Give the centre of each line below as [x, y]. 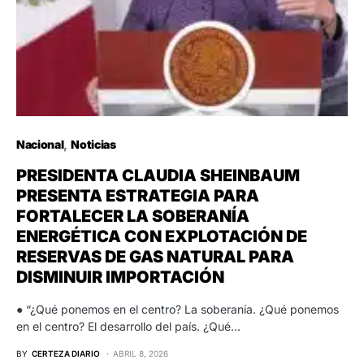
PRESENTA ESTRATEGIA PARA [138, 195]
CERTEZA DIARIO [66, 353]
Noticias [93, 144]
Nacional [40, 144]
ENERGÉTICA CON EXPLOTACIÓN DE [162, 236]
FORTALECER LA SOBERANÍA [133, 216]
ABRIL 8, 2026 [141, 353]
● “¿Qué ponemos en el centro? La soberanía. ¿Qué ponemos [178, 309]
